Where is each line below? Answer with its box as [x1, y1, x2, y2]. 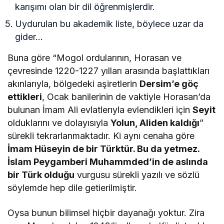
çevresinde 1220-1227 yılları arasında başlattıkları [7, 65, 210, 76]
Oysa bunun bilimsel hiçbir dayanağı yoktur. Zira [7, 207, 205, 218]
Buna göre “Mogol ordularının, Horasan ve [7, 52, 182, 63]
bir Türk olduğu [7, 169, 75, 180]
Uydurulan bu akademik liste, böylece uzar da [15, 18, 204, 29]
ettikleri [7, 91, 42, 102]
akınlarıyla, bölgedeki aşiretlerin [7, 78, 140, 89]
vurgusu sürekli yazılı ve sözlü [74, 169, 200, 180]
